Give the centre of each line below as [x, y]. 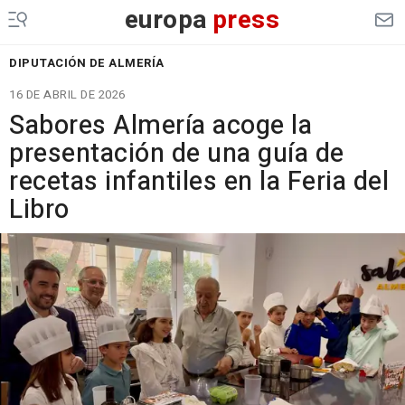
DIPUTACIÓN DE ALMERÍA [87, 63]
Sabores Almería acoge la [160, 126]
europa [166, 20]
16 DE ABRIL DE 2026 [67, 94]
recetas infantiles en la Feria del [199, 182]
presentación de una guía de [177, 154]
